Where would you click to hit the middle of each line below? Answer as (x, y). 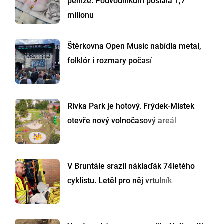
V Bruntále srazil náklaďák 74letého (131, 166)
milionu (81, 15)
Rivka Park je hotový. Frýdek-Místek (131, 106)
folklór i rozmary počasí (110, 61)
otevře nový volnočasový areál (122, 121)
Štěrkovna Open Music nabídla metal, (134, 46)
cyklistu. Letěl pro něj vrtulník (120, 181)
